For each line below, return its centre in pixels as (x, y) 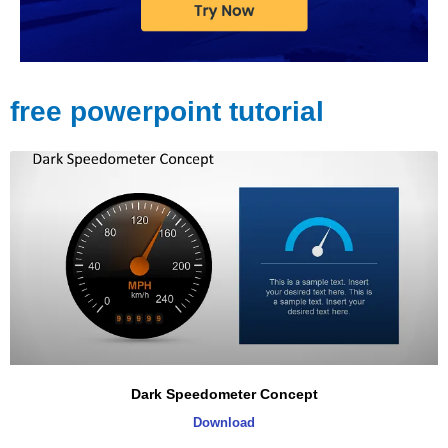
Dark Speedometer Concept (224, 394)
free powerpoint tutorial (167, 111)
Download (224, 422)
